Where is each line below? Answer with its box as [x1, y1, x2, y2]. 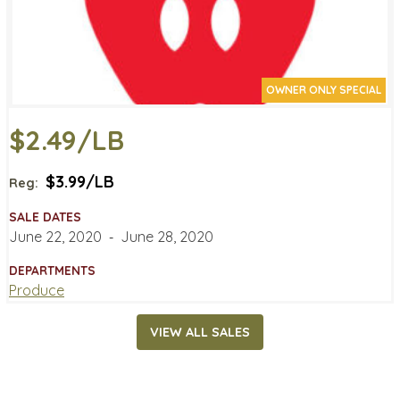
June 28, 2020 [121, 227, 213, 246]
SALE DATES [9, 208, 81, 225]
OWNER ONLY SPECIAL [266, 82, 381, 96]
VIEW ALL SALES [150, 324, 250, 341]
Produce [9, 280, 64, 299]
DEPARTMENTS [9, 262, 96, 278]
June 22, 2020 [9, 227, 102, 246]
